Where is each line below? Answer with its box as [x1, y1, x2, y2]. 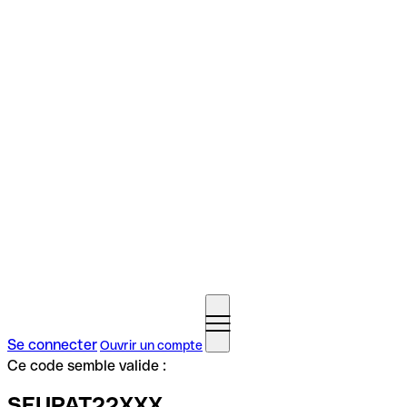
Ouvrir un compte [100, 338, 203, 352]
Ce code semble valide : [7, 357, 166, 374]
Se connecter [7, 336, 97, 353]
